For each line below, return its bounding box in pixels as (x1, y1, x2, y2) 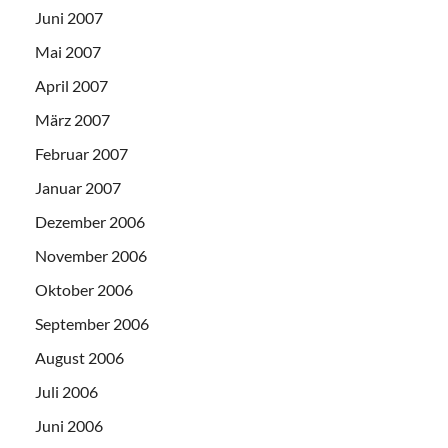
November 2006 (35, 245, 147, 265)
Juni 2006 (35, 415, 103, 435)
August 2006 (35, 347, 124, 367)
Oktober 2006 (35, 279, 133, 299)
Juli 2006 (35, 381, 98, 401)
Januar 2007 (35, 177, 121, 197)
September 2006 (35, 313, 149, 333)
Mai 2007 (35, 41, 101, 61)
